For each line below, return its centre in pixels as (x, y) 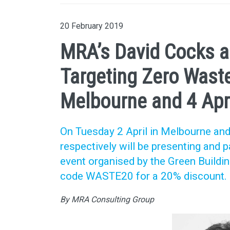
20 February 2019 (92, 26)
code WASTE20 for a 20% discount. (143, 176)
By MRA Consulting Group (107, 200)
